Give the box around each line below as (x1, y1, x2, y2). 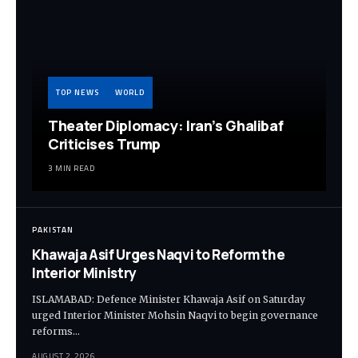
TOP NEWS (56, 86, 99, 99)
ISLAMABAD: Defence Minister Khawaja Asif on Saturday (32, 293, 305, 306)
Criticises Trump (48, 134, 161, 154)
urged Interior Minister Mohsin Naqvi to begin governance (32, 309, 318, 322)
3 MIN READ (48, 162, 94, 175)
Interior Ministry (32, 264, 137, 283)
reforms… (32, 325, 80, 338)
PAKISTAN (32, 224, 74, 237)
